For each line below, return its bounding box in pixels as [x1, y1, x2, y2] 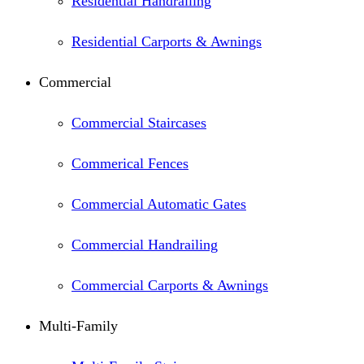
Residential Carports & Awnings [71, 33, 262, 50]
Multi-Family [39, 318, 118, 334]
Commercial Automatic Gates [71, 196, 246, 212]
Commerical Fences [71, 155, 188, 171]
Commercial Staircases [71, 115, 206, 131]
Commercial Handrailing [71, 236, 218, 253]
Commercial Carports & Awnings [71, 277, 268, 293]
